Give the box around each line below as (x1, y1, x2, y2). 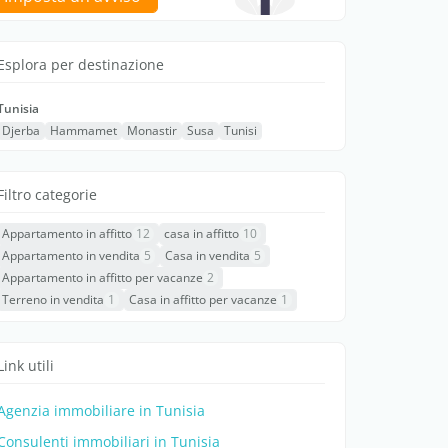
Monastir (127, 121, 177, 139)
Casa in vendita (165, 246, 250, 264)
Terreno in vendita (2, 290, 104, 308)
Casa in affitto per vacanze (129, 290, 277, 308)
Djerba (2, 121, 40, 139)
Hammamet (50, 121, 117, 139)
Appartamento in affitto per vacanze (2, 268, 203, 286)
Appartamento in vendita (2, 246, 140, 264)
